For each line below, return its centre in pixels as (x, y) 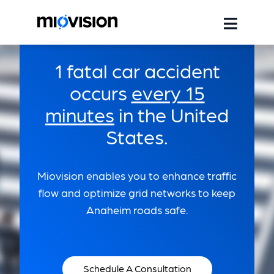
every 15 (168, 92)
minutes (80, 114)
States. (137, 136)
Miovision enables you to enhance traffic (137, 175)
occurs (100, 92)
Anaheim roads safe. (137, 209)
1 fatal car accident (137, 70)
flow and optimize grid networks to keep (137, 192)
